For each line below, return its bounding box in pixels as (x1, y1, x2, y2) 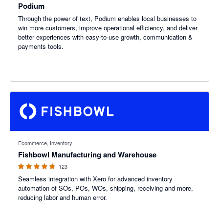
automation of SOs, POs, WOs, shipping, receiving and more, (18, 183, 193, 193)
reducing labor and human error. (18, 193, 107, 202)
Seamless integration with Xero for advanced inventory (18, 174, 173, 183)
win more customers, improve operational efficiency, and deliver (18, 23, 197, 32)
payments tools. (18, 42, 64, 51)
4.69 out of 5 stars (10, 131, 62, 140)
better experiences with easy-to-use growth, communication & (18, 32, 193, 42)
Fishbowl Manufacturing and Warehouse (18, 149, 156, 160)
